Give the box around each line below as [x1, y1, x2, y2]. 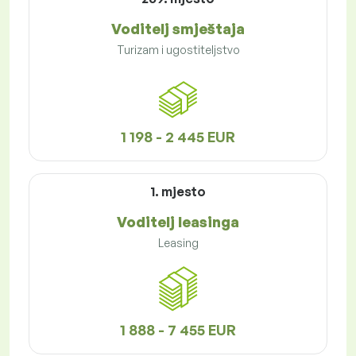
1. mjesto [150, 184, 206, 200]
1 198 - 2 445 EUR [121, 128, 235, 146]
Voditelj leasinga [117, 213, 239, 231]
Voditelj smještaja [111, 20, 245, 38]
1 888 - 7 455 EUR [120, 321, 236, 339]
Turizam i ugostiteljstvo [116, 43, 240, 57]
